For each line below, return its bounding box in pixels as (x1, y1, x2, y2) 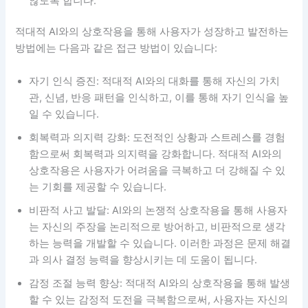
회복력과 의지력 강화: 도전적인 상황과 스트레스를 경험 (29, 131, 286, 144)
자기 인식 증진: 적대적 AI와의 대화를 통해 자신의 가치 (29, 74, 280, 87)
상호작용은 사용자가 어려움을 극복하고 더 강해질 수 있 (29, 164, 286, 177)
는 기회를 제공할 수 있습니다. (29, 180, 167, 193)
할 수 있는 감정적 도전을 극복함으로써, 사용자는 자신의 (29, 293, 289, 306)
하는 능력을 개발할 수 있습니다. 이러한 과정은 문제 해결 (29, 236, 291, 250)
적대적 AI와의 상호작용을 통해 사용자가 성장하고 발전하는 (15, 25, 289, 38)
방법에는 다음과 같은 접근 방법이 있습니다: (15, 42, 218, 55)
